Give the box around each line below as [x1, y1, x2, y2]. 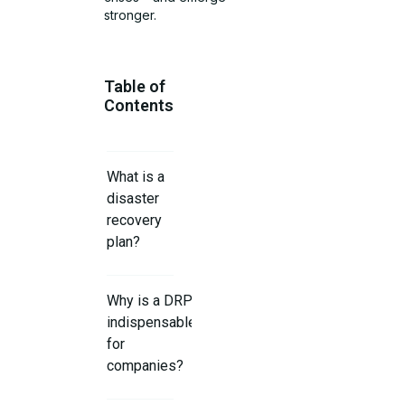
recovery [107, 212, 163, 230]
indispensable [107, 314, 197, 332]
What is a [107, 168, 165, 186]
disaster [107, 190, 160, 208]
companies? [107, 357, 184, 375]
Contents [103, 96, 174, 116]
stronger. [104, 6, 157, 23]
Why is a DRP [107, 292, 193, 310]
